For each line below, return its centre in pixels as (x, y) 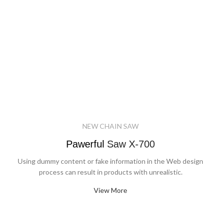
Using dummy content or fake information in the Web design (110, 161)
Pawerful (85, 144)
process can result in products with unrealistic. (110, 172)
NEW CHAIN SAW (110, 126)
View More (110, 190)
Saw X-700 (129, 144)
